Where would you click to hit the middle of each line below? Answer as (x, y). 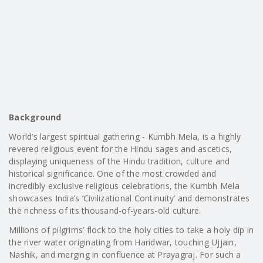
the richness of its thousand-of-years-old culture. (105, 210)
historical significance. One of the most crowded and (112, 173)
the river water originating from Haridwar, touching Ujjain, (123, 242)
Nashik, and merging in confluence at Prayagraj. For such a (125, 254)
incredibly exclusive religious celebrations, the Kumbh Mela (124, 186)
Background (35, 117)
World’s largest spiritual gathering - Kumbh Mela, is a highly (125, 136)
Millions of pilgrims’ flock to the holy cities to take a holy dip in (131, 230)
